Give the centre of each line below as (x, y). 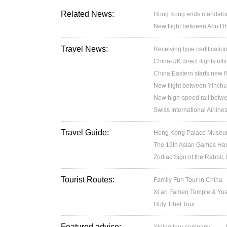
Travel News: (84, 49)
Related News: (87, 14)
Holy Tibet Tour (175, 204)
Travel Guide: (85, 133)
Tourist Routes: (88, 180)
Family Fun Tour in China (188, 180)
